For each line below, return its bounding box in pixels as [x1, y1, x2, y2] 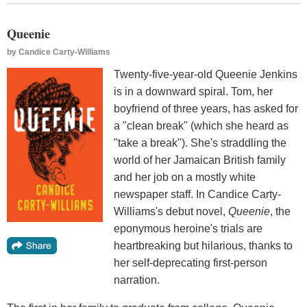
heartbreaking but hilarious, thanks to [114, 239, 293, 251]
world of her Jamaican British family [114, 153, 286, 166]
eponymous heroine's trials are [114, 222, 262, 234]
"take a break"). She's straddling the [114, 136, 286, 149]
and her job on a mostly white [114, 171, 256, 183]
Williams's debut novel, [114, 205, 228, 217]
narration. [114, 273, 160, 286]
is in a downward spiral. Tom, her [114, 85, 273, 97]
